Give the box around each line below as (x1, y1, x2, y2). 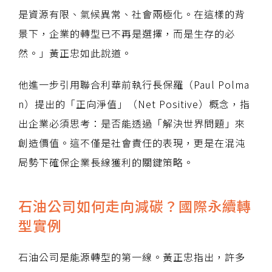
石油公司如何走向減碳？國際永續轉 (18, 195, 251, 216)
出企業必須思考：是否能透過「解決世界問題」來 (18, 115, 245, 131)
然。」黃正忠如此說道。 (18, 45, 132, 60)
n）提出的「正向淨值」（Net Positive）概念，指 (18, 96, 250, 111)
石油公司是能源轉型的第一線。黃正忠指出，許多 (18, 249, 245, 264)
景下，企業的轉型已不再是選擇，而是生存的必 (18, 25, 235, 41)
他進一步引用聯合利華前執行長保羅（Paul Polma (18, 76, 250, 92)
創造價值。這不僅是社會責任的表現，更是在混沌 (18, 135, 245, 150)
